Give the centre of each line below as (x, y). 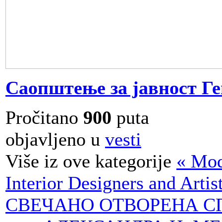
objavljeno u (53, 139)
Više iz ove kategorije (88, 161)
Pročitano (44, 118)
